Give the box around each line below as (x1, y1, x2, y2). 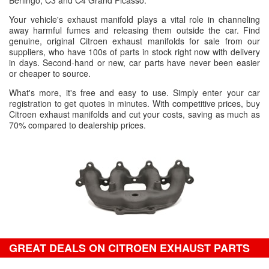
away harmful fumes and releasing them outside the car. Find (9, 24, 260, 36)
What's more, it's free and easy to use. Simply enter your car (9, 86, 260, 98)
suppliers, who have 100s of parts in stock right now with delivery (9, 46, 260, 58)
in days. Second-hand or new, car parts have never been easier (9, 56, 260, 68)
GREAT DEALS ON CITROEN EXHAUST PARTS (9, 240, 250, 256)
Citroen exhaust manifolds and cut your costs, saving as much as (9, 108, 260, 120)
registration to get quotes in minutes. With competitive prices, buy (9, 97, 260, 109)
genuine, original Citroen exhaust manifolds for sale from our (9, 35, 260, 47)
